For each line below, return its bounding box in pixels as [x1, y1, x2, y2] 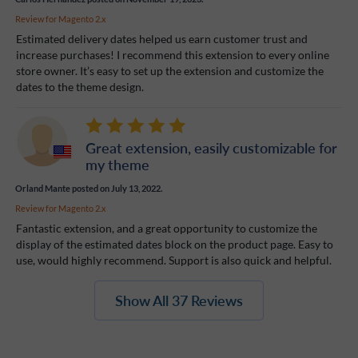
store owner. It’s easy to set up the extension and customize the [16, 63, 324, 78]
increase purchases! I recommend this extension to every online [16, 47, 329, 62]
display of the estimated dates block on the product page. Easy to [16, 237, 333, 251]
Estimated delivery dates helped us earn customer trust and [16, 31, 308, 46]
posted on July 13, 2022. [70, 182, 162, 193]
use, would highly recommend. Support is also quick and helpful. [16, 253, 332, 267]
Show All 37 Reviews [115, 290, 243, 311]
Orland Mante [15, 182, 70, 193]
